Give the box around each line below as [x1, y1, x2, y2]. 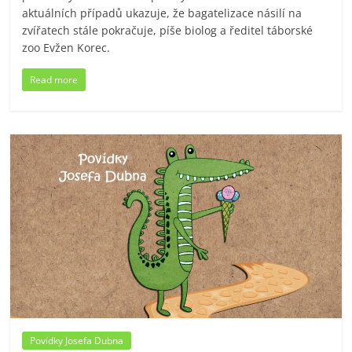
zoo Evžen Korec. [22, 39, 111, 55]
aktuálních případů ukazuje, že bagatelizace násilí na [22, 5, 302, 20]
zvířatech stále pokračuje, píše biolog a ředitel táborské [22, 22, 313, 38]
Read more [30, 72, 79, 86]
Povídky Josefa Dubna [30, 333, 124, 347]
